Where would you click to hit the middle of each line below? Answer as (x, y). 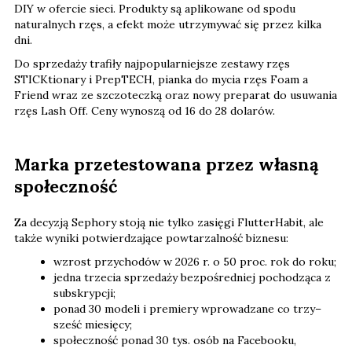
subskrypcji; (84, 293)
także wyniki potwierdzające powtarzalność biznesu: (151, 238)
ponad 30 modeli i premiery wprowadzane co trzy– (187, 308)
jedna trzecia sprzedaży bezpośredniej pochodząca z (192, 277)
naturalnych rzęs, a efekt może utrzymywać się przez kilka (168, 24)
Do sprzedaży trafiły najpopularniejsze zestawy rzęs (152, 63)
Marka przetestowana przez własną (167, 164)
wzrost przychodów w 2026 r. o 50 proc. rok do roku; (195, 261)
